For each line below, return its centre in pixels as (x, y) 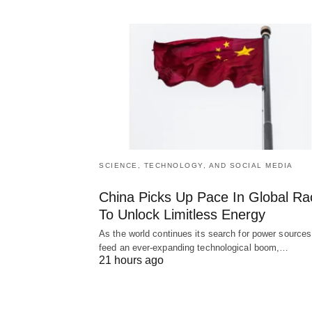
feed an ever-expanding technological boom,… (194, 247)
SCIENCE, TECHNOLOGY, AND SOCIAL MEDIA (196, 165)
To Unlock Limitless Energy (182, 214)
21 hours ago (131, 260)
